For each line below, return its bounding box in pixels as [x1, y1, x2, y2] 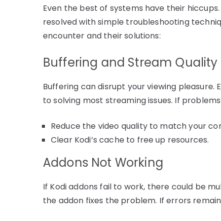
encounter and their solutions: [43, 30, 161, 41]
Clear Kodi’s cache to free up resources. [51, 134, 209, 146]
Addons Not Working [43, 154, 163, 171]
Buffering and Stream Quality [43, 54, 218, 71]
